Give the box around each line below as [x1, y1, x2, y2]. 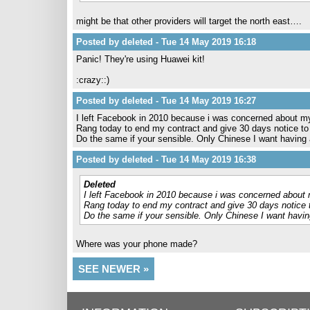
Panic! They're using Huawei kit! [76, 54, 205, 64]
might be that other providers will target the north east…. [76, 16, 302, 26]
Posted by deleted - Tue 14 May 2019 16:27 [76, 95, 256, 106]
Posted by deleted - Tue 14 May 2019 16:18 [76, 37, 256, 47]
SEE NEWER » [78, 263, 149, 275]
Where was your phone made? [76, 239, 197, 249]
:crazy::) [76, 75, 109, 85]
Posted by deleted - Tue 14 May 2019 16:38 [76, 154, 256, 165]
